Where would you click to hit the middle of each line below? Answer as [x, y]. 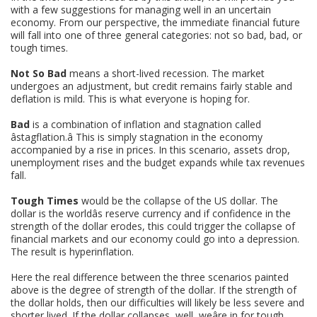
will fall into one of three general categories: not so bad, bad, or [157, 35]
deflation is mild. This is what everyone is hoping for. [131, 98]
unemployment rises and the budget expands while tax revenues [158, 162]
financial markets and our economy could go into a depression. [155, 238]
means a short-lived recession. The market [166, 73]
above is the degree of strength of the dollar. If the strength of [154, 289]
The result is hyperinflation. [73, 251]
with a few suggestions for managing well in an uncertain [141, 9]
